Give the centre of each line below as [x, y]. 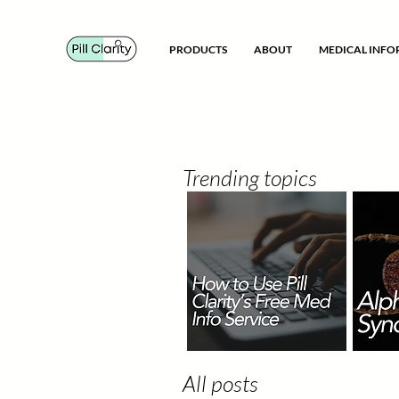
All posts [220, 383]
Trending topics [250, 178]
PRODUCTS [198, 49]
